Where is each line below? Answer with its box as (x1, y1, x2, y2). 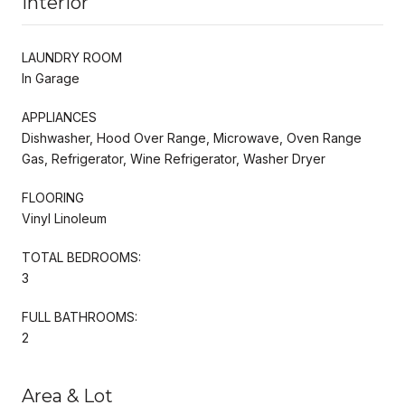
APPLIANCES (22, 108, 97, 125)
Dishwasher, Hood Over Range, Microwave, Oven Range (22, 129, 362, 146)
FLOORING (22, 189, 84, 205)
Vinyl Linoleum (22, 210, 107, 226)
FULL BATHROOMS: (22, 308, 137, 325)
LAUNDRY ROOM (22, 49, 122, 65)
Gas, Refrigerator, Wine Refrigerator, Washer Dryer (22, 150, 325, 166)
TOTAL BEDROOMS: (22, 249, 141, 265)
